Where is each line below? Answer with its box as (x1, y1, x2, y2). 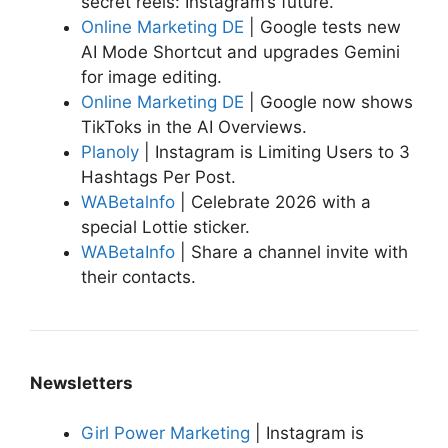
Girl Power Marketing (81, 423, 250, 444)
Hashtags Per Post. (81, 166, 236, 187)
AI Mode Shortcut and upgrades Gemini (81, 41, 400, 62)
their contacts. (81, 266, 196, 287)
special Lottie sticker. (81, 216, 250, 237)
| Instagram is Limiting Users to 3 (139, 141, 410, 162)
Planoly (81, 141, 139, 162)
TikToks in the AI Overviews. (81, 116, 307, 137)
